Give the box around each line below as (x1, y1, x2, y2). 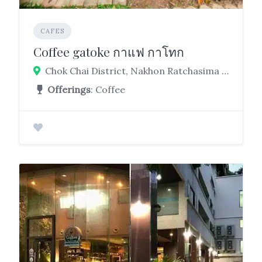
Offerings (47, 84, 91, 96)
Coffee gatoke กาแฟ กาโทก (33, 43, 184, 60)
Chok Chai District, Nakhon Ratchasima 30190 (222, 65, 229, 77)
